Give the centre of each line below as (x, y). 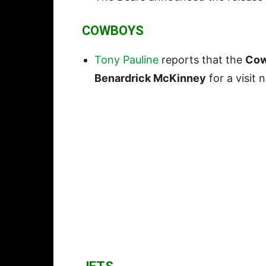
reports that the (202, 60)
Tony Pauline (126, 60)
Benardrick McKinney (150, 78)
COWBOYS (113, 31)
